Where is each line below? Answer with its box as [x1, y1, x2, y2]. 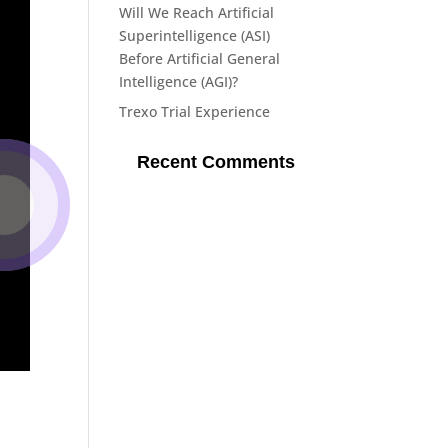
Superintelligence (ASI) [119, 26, 271, 45]
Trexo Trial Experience [119, 102, 271, 121]
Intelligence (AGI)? [119, 72, 243, 91]
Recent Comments [137, 152, 296, 172]
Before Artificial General [119, 49, 281, 68]
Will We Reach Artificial [119, 3, 275, 22]
